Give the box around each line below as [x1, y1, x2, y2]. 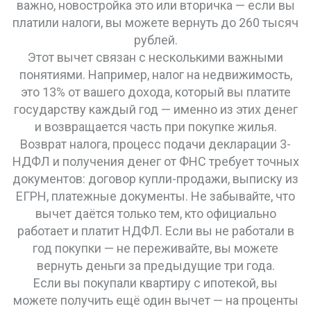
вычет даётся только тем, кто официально [35, 206, 276, 221]
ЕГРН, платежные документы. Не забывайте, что [16, 189, 295, 203]
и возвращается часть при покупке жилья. [34, 119, 277, 134]
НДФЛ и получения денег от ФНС [12, 154, 206, 169]
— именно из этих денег [158, 102, 298, 117]
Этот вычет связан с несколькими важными [28, 50, 283, 65]
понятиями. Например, [19, 67, 152, 82]
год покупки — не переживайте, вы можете [33, 241, 278, 255]
